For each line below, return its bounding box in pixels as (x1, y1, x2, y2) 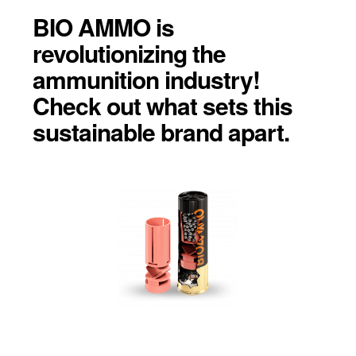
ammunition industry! (32, 61, 260, 96)
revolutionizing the (32, 35, 226, 70)
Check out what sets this (32, 87, 292, 122)
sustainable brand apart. (32, 114, 289, 149)
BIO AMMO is (32, 9, 174, 44)
